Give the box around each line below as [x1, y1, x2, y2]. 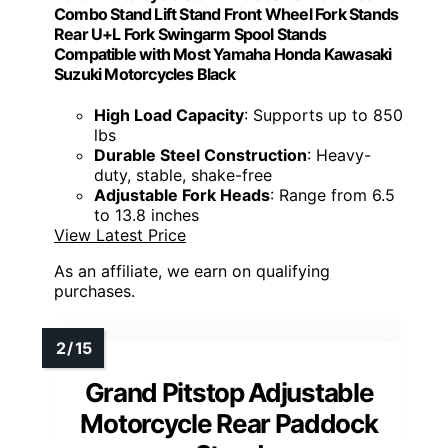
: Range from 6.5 [270, 185, 395, 206]
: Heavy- [307, 145, 371, 166]
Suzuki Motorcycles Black [54, 63, 235, 84]
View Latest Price [54, 225, 186, 246]
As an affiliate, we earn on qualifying [54, 261, 330, 282]
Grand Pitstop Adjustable [84, 377, 374, 409]
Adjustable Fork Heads [94, 185, 270, 206]
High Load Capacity [94, 105, 244, 126]
